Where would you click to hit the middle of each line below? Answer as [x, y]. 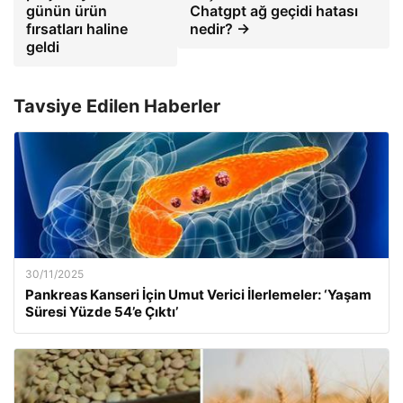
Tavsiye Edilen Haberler [117, 106]
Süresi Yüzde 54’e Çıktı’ [102, 311]
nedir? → [219, 28]
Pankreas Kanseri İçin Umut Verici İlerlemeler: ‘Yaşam [198, 294]
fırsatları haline [77, 28]
